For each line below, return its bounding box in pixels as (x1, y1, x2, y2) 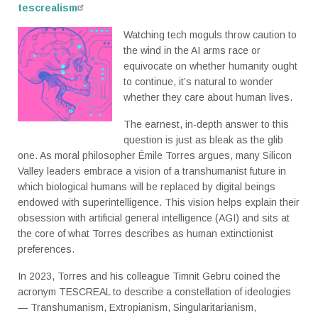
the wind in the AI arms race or (123, 45, 261, 57)
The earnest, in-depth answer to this (123, 119, 289, 131)
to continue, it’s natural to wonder (123, 76, 273, 88)
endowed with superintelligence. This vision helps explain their (18, 197, 300, 209)
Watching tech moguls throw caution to (123, 29, 297, 41)
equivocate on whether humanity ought (123, 60, 297, 72)
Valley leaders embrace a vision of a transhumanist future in (18, 165, 286, 177)
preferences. (18, 243, 75, 256)
